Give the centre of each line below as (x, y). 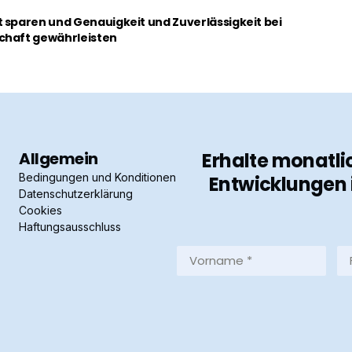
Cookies (40, 210)
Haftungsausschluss (70, 227)
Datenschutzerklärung (76, 194)
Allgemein (59, 159)
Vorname (203, 252)
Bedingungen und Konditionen (97, 177)
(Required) (204, 284)
